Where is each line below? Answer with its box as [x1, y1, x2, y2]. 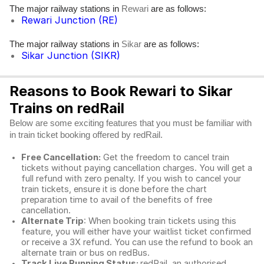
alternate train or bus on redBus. [21, 247, 152, 258]
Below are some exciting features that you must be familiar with [9, 118, 252, 128]
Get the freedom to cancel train [101, 152, 229, 163]
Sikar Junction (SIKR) [21, 49, 120, 61]
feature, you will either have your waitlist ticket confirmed [21, 226, 251, 237]
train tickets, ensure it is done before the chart [21, 184, 207, 194]
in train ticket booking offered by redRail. [9, 130, 165, 140]
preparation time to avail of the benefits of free [21, 194, 212, 205]
